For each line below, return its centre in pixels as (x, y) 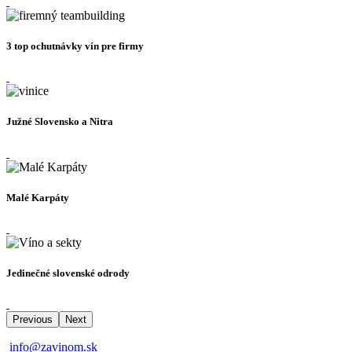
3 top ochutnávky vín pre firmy (75, 46)
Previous (33, 320)
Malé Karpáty (38, 197)
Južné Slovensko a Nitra (60, 122)
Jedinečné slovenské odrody (68, 273)
